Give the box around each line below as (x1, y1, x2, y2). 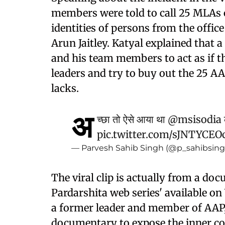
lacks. (51, 82, 79, 94)
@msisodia (168, 113, 221, 126)
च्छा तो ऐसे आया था (97, 113, 168, 126)
